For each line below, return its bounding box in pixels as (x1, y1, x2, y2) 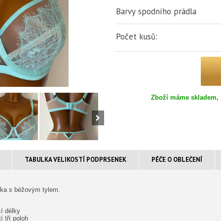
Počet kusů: (116, 31, 157, 42)
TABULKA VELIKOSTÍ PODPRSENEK (25, 155, 126, 164)
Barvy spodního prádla (116, 6, 196, 17)
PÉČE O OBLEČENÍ (151, 155, 202, 164)
